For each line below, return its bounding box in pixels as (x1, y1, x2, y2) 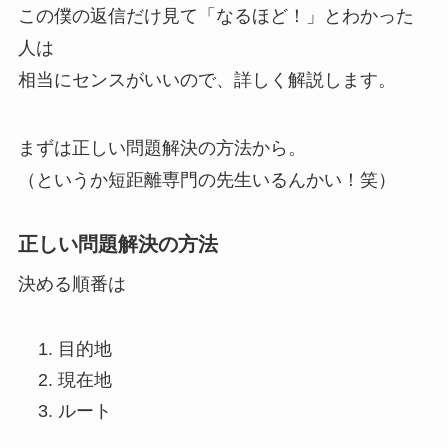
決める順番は (17, 274, 126, 295)
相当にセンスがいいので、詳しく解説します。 (17, 69, 396, 90)
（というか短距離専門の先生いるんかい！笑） (17, 169, 396, 190)
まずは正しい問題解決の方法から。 (17, 137, 306, 158)
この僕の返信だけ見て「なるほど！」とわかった (17, 5, 414, 26)
